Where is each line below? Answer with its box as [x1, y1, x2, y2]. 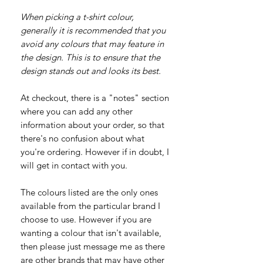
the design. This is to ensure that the [21, 51, 160, 63]
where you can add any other [21, 105, 133, 117]
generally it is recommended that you [21, 24, 166, 36]
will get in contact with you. [21, 159, 127, 171]
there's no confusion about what [21, 132, 144, 144]
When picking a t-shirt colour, [21, 11, 134, 22]
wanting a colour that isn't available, [21, 227, 161, 238]
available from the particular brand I [21, 200, 160, 211]
